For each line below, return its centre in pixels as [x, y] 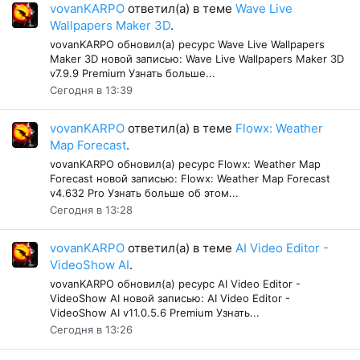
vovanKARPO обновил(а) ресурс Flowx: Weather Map [185, 164]
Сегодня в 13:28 [91, 209]
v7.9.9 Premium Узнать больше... [133, 73]
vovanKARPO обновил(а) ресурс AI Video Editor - [175, 283]
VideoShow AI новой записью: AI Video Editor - [170, 298]
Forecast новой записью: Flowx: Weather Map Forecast [190, 178]
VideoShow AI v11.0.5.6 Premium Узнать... [155, 312]
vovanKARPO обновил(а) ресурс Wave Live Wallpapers [187, 44]
